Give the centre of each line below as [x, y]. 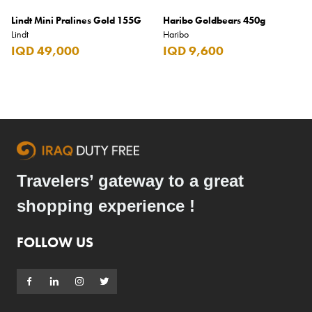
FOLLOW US [55, 243]
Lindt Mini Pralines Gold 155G [76, 20]
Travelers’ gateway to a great [130, 181]
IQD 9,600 [193, 50]
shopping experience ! [106, 206]
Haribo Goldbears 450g [214, 20]
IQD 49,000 [45, 50]
